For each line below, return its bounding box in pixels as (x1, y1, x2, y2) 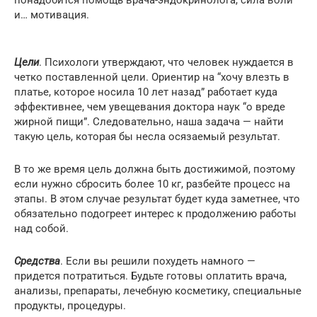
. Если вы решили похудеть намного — (60, 254, 255, 267)
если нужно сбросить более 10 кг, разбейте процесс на (14, 177, 290, 190)
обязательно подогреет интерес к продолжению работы (14, 207, 296, 220)
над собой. (14, 221, 69, 235)
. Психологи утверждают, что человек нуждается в (39, 55, 294, 69)
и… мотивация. (14, 8, 89, 21)
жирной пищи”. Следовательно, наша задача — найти (14, 115, 284, 128)
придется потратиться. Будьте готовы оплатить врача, (14, 269, 287, 282)
